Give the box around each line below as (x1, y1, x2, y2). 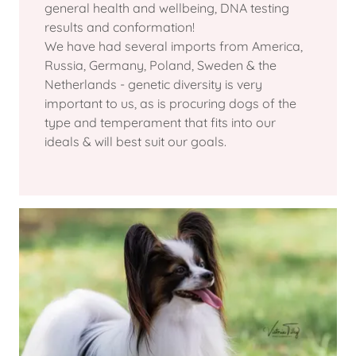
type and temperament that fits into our (44, 114, 276, 131)
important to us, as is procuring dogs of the (44, 95, 296, 112)
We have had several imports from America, (44, 38, 303, 55)
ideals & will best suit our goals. (44, 133, 230, 150)
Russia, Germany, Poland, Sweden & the (44, 57, 277, 74)
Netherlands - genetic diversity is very (44, 76, 262, 93)
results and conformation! (44, 19, 201, 36)
